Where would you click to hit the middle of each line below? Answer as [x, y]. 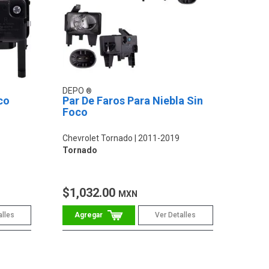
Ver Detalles [176, 215]
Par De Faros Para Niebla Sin [133, 101]
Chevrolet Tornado [98, 138]
